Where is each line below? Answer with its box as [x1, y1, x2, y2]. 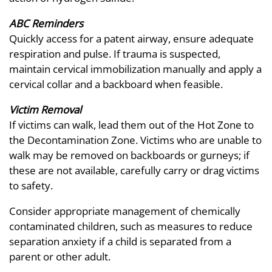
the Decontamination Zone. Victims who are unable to [9, 132, 262, 147]
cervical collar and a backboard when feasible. [9, 76, 223, 91]
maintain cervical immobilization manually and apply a [9, 61, 262, 76]
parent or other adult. [9, 249, 110, 263]
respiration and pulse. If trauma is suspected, [9, 46, 220, 61]
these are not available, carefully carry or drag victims [9, 163, 259, 177]
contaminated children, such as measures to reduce [9, 219, 253, 233]
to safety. [9, 178, 53, 192]
